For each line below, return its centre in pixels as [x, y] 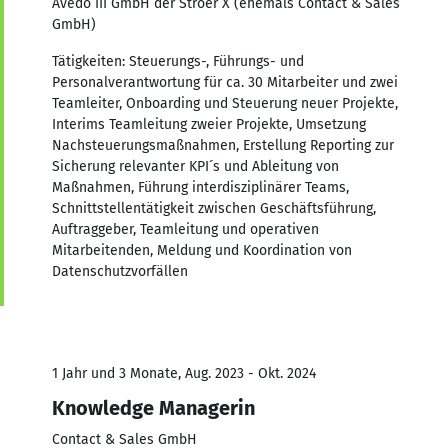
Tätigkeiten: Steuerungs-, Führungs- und [178, 61]
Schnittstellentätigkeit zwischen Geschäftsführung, [214, 208]
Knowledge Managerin [153, 407]
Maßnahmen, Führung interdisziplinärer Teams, [200, 187]
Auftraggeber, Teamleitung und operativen [185, 229]
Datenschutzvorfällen [120, 271]
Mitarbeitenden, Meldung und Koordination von [202, 250]
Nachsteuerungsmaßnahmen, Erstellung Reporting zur [223, 145]
